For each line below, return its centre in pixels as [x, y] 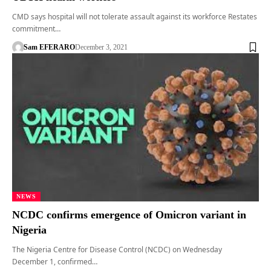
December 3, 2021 [101, 47]
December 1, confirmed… [55, 261]
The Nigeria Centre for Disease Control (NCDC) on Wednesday [117, 249]
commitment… [36, 29]
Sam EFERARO [49, 47]
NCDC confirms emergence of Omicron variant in [129, 214]
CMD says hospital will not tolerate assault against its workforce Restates [135, 17]
